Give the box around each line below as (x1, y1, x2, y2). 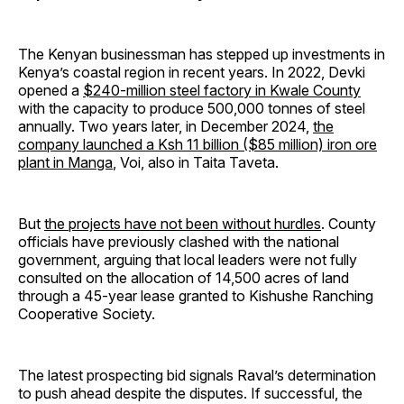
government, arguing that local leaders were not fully (18, 251, 357, 270)
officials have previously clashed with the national (18, 233, 339, 252)
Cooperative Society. (18, 305, 155, 324)
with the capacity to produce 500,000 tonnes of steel (18, 99, 365, 118)
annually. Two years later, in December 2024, (18, 117, 313, 136)
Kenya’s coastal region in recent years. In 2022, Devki (18, 63, 365, 82)
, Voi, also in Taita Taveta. (113, 153, 279, 172)
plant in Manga (18, 153, 113, 172)
